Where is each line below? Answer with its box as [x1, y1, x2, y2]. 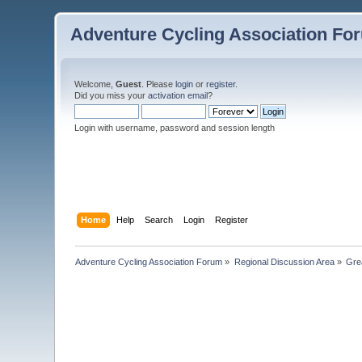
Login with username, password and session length [74, 123, 276, 133]
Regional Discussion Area [234, 256, 335, 267]
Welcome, [74, 79, 116, 89]
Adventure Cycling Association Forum [75, 256, 223, 267]
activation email [148, 90, 208, 100]
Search [144, 214, 173, 225]
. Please [141, 79, 176, 89]
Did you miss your [74, 90, 149, 100]
